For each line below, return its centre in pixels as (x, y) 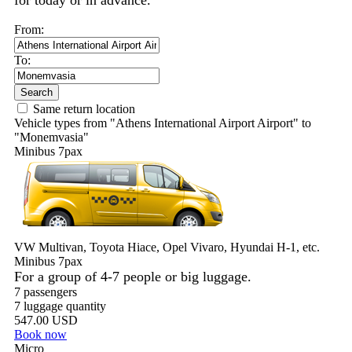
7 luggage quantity (60, 306)
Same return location (84, 109)
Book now (40, 334)
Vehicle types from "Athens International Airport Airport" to (163, 123)
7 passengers (46, 292)
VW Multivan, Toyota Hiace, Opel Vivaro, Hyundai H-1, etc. (167, 247)
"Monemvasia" (51, 137)
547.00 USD (46, 320)
